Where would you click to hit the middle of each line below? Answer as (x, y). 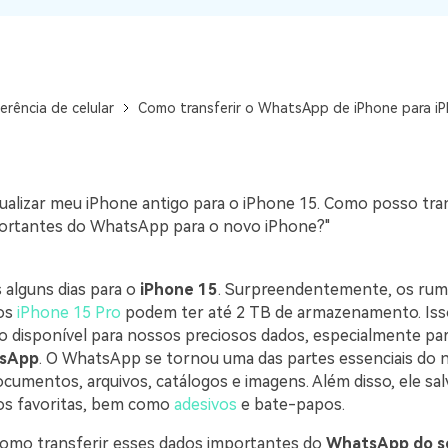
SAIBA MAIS (224, 84)
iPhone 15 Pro (68, 312)
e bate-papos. (290, 404)
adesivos (205, 404)
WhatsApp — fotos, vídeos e (260, 26)
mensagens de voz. (229, 48)
